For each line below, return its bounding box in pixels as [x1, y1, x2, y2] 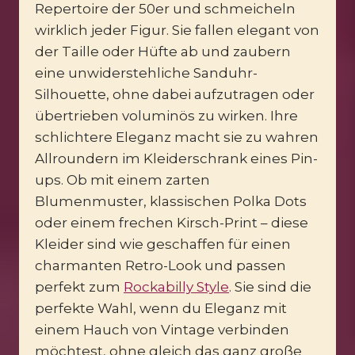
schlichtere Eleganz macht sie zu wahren [35, 128, 319, 145]
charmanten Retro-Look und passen [35, 257, 286, 273]
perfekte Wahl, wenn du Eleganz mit [35, 300, 287, 316]
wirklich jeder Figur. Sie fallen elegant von [35, 21, 319, 38]
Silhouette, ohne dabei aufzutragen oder [35, 86, 315, 102]
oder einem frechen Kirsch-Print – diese [35, 214, 308, 231]
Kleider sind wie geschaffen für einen [35, 235, 291, 252]
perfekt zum [35, 278, 124, 295]
